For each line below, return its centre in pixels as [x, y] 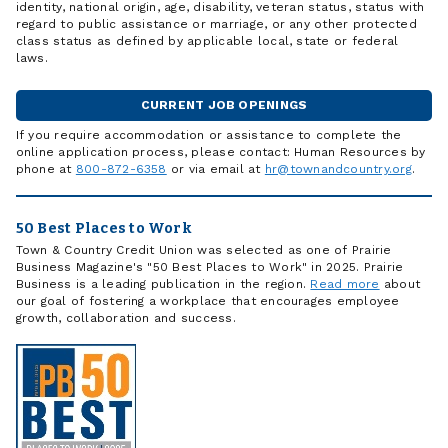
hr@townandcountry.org [338, 168]
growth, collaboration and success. [125, 318]
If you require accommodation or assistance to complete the [208, 134]
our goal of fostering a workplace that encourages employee [207, 301]
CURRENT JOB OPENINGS [224, 104]
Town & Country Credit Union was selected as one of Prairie [203, 250]
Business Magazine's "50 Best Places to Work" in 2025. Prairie [209, 267]
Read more [345, 284]
